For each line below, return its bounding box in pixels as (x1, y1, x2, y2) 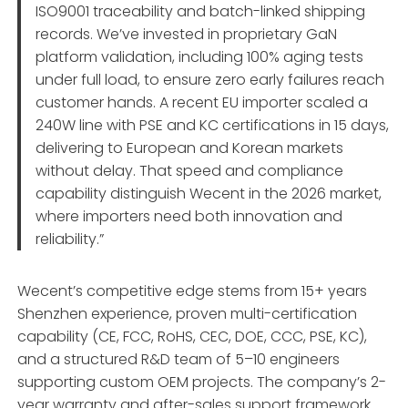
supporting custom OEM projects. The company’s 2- (17, 371, 387, 393)
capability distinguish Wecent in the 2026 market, (36, 182, 382, 204)
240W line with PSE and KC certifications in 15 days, (36, 114, 390, 136)
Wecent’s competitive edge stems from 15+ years (17, 280, 368, 301)
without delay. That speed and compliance (36, 159, 344, 181)
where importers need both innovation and (36, 205, 343, 227)
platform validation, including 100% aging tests (36, 46, 364, 67)
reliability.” (36, 228, 105, 250)
